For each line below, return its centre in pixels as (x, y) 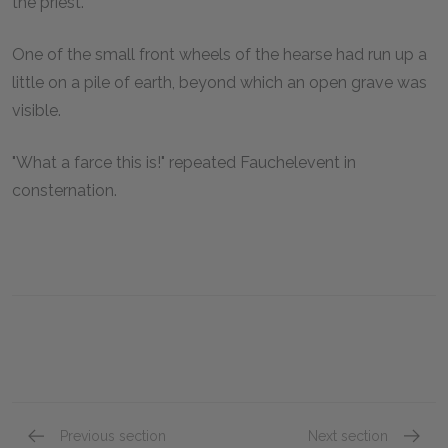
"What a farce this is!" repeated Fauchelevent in (184, 162)
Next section (348, 435)
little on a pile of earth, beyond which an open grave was (219, 82)
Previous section (113, 435)
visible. (36, 110)
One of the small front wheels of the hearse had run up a (219, 54)
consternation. (64, 190)
